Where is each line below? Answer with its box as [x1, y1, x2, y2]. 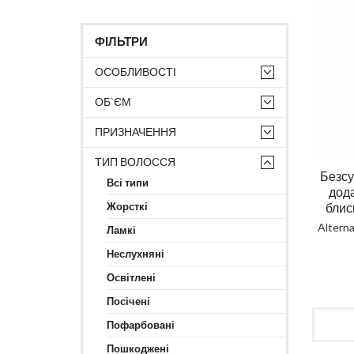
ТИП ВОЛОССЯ [95, 155, 175, 168]
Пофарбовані [107, 318, 175, 331]
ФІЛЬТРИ [95, 34, 148, 48]
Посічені [107, 295, 150, 307]
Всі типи [107, 176, 149, 189]
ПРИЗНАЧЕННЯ [95, 125, 176, 138]
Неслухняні [107, 247, 164, 260]
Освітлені [107, 271, 156, 284]
